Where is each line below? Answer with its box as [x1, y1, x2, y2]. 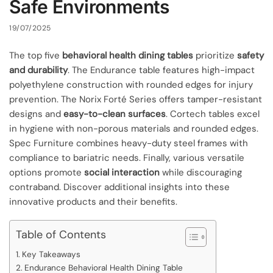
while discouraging [160, 166, 242, 179]
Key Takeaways [21, 249, 80, 260]
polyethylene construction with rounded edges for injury [9, 78, 253, 91]
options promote [9, 166, 84, 179]
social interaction [84, 166, 160, 179]
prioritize [193, 49, 237, 62]
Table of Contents [16, 227, 106, 243]
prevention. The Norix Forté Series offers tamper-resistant [9, 93, 262, 105]
